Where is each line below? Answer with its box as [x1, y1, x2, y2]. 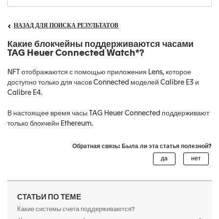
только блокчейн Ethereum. [7, 120, 93, 127]
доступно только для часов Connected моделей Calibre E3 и [7, 79, 199, 86]
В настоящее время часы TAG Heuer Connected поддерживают [7, 110, 209, 117]
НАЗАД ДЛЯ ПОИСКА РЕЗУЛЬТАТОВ [14, 23, 118, 29]
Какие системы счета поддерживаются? [17, 206, 135, 213]
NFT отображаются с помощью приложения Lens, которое [7, 69, 191, 76]
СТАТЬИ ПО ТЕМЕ [17, 194, 81, 201]
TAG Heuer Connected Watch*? [7, 49, 144, 58]
